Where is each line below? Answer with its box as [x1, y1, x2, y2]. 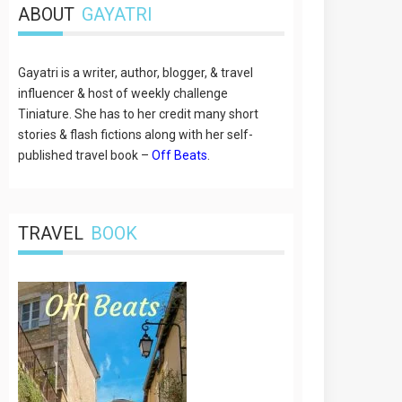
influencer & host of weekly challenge [18, 86, 229, 100]
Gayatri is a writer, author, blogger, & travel [18, 66, 254, 80]
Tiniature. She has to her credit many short [18, 107, 259, 121]
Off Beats [152, 148, 208, 162]
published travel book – [18, 148, 153, 162]
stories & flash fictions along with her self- [18, 127, 254, 142]
